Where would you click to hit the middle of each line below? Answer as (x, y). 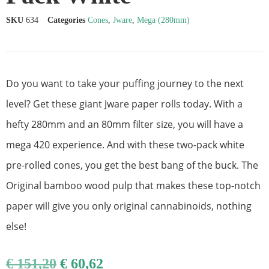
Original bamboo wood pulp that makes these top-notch (133, 185)
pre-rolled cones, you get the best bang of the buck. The (132, 165)
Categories (66, 20)
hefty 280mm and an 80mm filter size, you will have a (125, 124)
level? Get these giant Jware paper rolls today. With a (124, 104)
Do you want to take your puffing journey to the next (125, 83)
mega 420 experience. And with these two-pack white (125, 144)
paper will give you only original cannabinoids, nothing (129, 206)
